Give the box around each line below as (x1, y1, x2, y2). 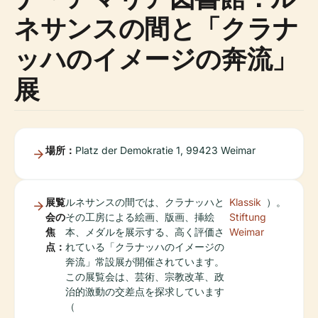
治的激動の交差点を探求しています (65, 285, 224, 297)
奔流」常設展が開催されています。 (65, 256, 224, 268)
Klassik (229, 196, 261, 208)
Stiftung (229, 211, 266, 223)
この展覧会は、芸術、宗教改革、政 (65, 270, 224, 283)
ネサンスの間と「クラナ (14, 11, 300, 45)
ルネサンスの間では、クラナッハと (65, 196, 224, 208)
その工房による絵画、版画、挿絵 (65, 211, 214, 223)
